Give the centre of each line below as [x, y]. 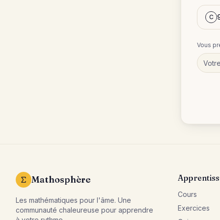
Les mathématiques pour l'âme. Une [73, 200]
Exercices [194, 208]
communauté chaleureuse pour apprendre [84, 210]
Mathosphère [61, 179]
